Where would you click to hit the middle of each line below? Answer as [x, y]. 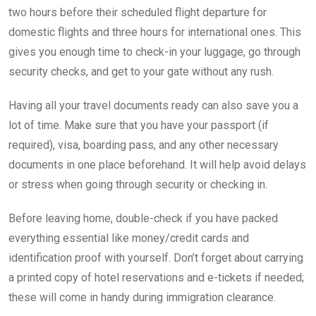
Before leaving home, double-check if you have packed [143, 218]
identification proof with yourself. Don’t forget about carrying [156, 257]
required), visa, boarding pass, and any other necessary [144, 145]
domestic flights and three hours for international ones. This [155, 32]
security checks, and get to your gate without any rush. [141, 71]
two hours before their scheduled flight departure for [138, 12]
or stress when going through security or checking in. [138, 184]
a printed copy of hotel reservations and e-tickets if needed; [156, 277]
